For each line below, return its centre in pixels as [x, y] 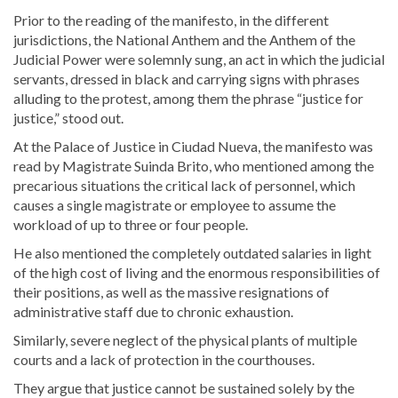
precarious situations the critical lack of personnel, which [184, 186]
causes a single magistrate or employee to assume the [175, 205]
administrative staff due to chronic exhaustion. [153, 312]
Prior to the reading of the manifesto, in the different [171, 20]
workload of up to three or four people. [131, 225]
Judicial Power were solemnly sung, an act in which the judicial [199, 60]
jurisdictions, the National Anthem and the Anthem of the [184, 40]
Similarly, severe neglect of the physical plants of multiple [185, 340]
